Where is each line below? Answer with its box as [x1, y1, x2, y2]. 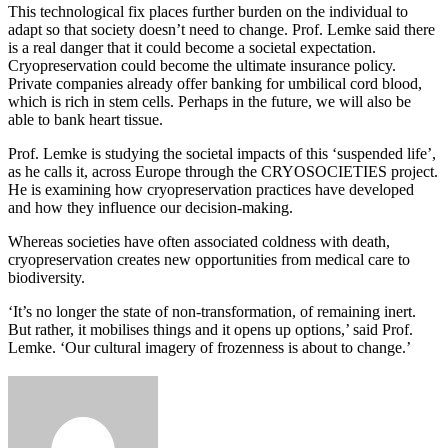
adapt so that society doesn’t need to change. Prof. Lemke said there [8, 20, 435, 38]
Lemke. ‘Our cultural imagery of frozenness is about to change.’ [8, 338, 411, 356]
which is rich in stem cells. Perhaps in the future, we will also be [8, 92, 411, 110]
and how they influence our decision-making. [8, 198, 293, 216]
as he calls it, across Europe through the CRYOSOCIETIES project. [8, 162, 438, 180]
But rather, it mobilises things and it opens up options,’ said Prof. [8, 320, 413, 338]
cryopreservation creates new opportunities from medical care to [8, 250, 410, 268]
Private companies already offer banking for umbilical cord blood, [8, 74, 422, 92]
